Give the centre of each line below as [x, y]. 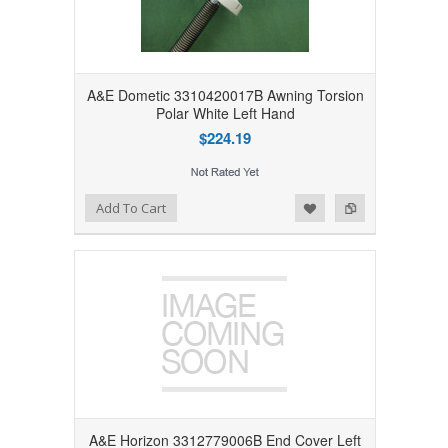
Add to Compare [101, 205]
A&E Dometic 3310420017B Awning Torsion [225, 94]
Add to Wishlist [60, 205]
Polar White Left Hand [225, 112]
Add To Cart [130, 207]
